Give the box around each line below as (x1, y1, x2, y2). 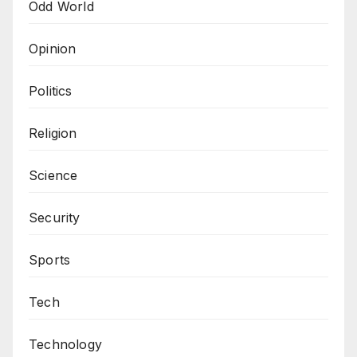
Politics (29, 83, 73, 100)
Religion (29, 125, 77, 142)
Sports (29, 252, 71, 269)
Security (29, 210, 80, 226)
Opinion (29, 41, 76, 57)
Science (29, 167, 78, 184)
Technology (29, 336, 102, 353)
